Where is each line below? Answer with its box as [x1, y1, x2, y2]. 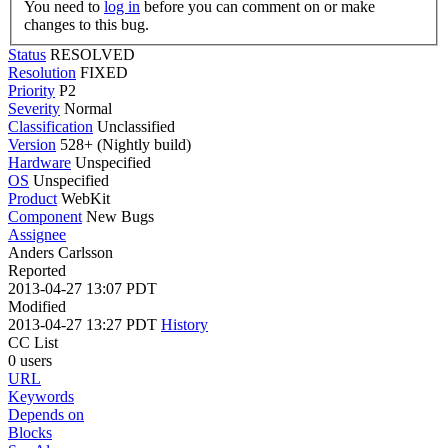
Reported [8, 261, 66, 279]
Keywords [8, 387, 74, 405]
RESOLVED [50, 45, 135, 63]
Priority [8, 81, 55, 99]
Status [8, 45, 46, 63]
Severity [8, 99, 60, 117]
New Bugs [86, 207, 154, 225]
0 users [8, 351, 52, 369]
